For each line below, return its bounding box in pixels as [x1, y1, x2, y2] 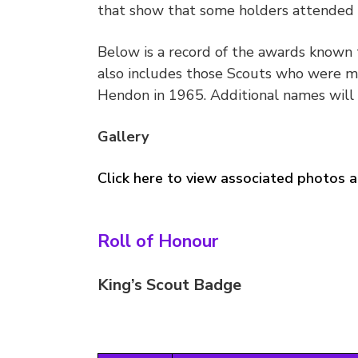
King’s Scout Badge [97, 274, 241, 296]
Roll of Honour [97, 229, 218, 254]
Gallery [97, 127, 149, 147]
